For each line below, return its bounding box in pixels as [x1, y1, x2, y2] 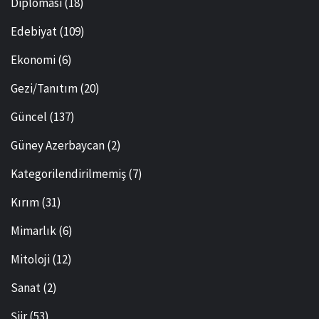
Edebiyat [11, 23, 57, 40]
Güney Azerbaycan [11, 137, 105, 154]
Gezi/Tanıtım [11, 80, 78, 97]
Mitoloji [11, 251, 50, 268]
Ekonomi [11, 52, 56, 68]
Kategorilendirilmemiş [11, 166, 126, 182]
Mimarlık [11, 223, 56, 239]
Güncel [11, 109, 47, 125]
